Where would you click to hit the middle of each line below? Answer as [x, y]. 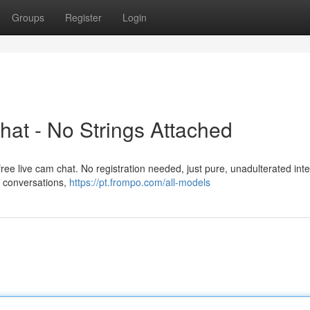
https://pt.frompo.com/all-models [140, 182]
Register [83, 17]
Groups [28, 17]
